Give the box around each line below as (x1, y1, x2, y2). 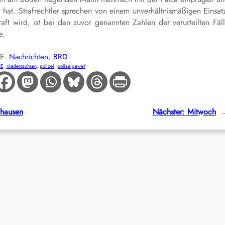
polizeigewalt (57, 62, 85, 70)
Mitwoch (187, 105, 216, 118)
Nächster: (153, 105, 185, 118)
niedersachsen (6, 62, 37, 70)
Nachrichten (9, 51, 48, 62)
